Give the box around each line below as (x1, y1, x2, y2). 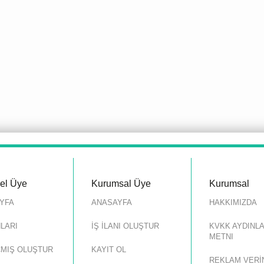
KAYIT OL (91, 245, 126, 254)
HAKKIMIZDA (209, 197, 257, 207)
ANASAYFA (91, 197, 132, 207)
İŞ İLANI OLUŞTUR (91, 221, 159, 230)
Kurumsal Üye (91, 178, 151, 189)
